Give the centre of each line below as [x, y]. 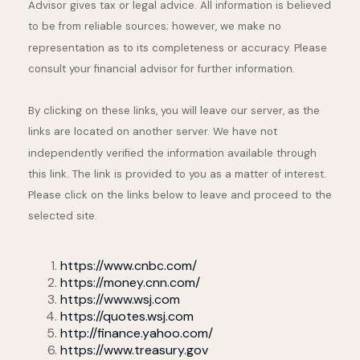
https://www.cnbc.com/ [129, 266]
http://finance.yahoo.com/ [137, 333]
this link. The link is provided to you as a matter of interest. [177, 174]
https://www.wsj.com [120, 300]
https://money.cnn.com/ [130, 283]
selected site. [63, 216]
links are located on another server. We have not [153, 132]
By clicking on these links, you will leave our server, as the [174, 111]
